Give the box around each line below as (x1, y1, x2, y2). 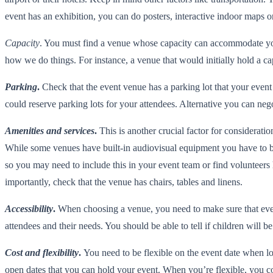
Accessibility (5, 203, 53, 214)
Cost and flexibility (5, 247, 79, 258)
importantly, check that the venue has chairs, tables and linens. (5, 176, 243, 187)
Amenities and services (5, 125, 94, 136)
